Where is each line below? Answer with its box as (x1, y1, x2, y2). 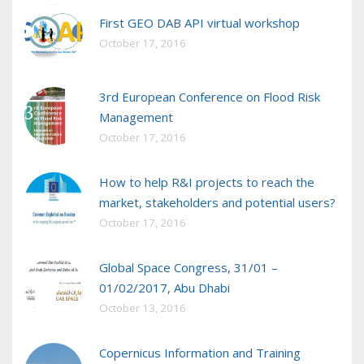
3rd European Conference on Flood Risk (99, 89, 320, 106)
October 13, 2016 (99, 301, 186, 316)
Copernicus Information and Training (99, 344, 301, 362)
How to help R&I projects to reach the (99, 174, 314, 191)
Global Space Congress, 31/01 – (99, 259, 278, 276)
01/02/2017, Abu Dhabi (99, 279, 230, 297)
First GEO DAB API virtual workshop (99, 15, 300, 32)
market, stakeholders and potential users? (99, 194, 336, 211)
